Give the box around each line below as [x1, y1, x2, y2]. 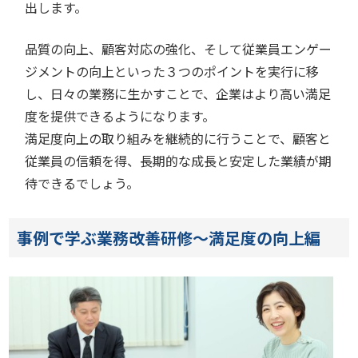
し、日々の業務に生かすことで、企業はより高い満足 [25, 84, 332, 103]
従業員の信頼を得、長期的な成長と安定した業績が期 [25, 151, 332, 170]
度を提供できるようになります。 [25, 106, 216, 125]
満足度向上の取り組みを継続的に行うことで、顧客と [25, 129, 332, 148]
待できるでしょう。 [25, 173, 140, 193]
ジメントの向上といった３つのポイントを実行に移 [25, 62, 320, 81]
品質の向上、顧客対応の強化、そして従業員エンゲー [25, 39, 332, 58]
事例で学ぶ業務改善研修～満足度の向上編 [17, 226, 321, 249]
